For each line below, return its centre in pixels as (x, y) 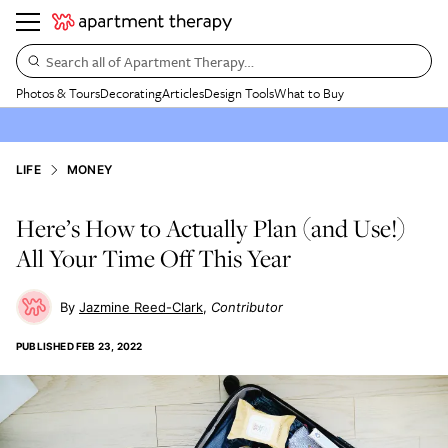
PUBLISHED (45, 346)
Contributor (247, 307)
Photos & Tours (58, 93)
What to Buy (309, 93)
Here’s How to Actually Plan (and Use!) (211, 228)
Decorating (131, 93)
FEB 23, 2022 (109, 346)
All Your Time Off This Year (153, 258)
